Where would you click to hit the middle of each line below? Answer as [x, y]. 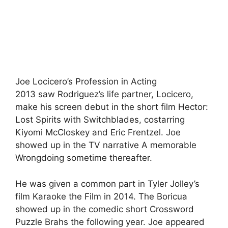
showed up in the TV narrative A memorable [106, 145]
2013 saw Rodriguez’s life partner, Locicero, [104, 94]
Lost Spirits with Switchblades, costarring [100, 120]
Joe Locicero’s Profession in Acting [86, 81]
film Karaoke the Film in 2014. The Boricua [101, 196]
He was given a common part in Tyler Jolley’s [107, 183]
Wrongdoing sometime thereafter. [84, 158]
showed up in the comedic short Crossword [105, 209]
